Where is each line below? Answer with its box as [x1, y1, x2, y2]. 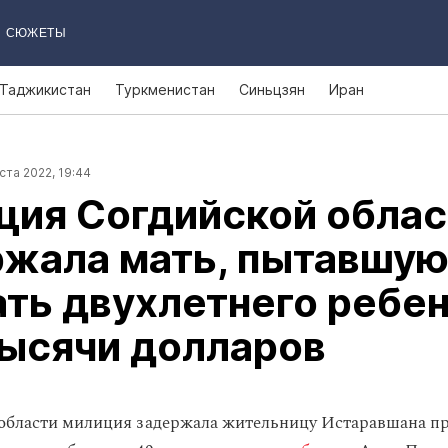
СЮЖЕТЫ [5, 26, 66, 40]
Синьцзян [239, 81, 305, 98]
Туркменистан [115, 81, 215, 98]
